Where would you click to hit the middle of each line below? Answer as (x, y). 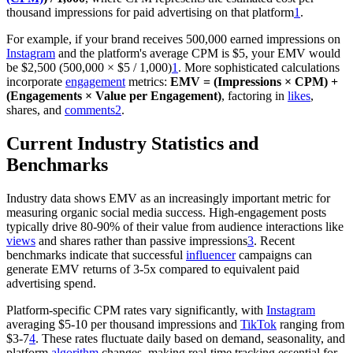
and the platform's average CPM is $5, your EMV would (198, 54)
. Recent (274, 241)
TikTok (258, 325)
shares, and (35, 110)
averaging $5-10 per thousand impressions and (123, 325)
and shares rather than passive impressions (141, 241)
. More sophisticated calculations (259, 68)
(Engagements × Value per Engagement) (114, 96)
